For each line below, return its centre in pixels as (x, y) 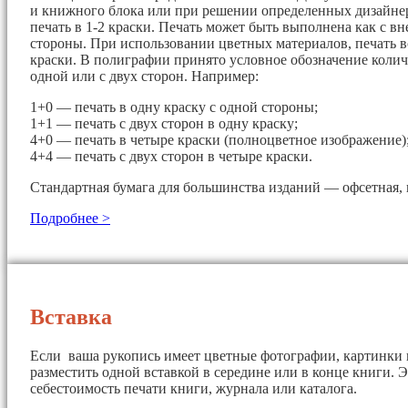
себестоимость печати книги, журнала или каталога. (194, 388)
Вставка (71, 316)
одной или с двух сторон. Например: (144, 76)
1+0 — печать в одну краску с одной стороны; (174, 107)
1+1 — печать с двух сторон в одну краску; (164, 123)
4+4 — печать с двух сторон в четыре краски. (171, 156)
